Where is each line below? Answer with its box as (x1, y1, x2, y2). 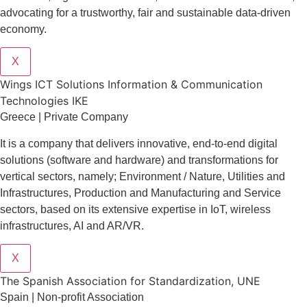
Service (244, 186, 281, 199)
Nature (189, 170, 222, 182)
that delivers (73, 137, 137, 149)
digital (248, 137, 278, 149)
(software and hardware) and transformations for (47, 153, 278, 166)
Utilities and (228, 170, 285, 182)
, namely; (73, 170, 119, 182)
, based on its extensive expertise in (35, 203, 210, 215)
